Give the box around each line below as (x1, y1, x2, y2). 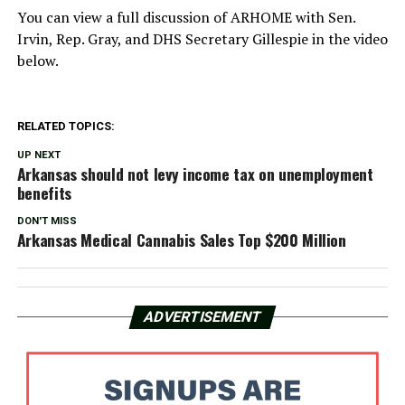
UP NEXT (16, 149, 61, 162)
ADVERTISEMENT (141, 308, 264, 326)
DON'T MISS (16, 215, 77, 228)
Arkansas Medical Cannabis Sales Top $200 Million (16, 228, 346, 252)
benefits (16, 181, 71, 205)
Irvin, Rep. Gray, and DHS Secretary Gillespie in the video (16, 29, 388, 50)
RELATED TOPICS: (16, 119, 115, 134)
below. (16, 51, 59, 71)
